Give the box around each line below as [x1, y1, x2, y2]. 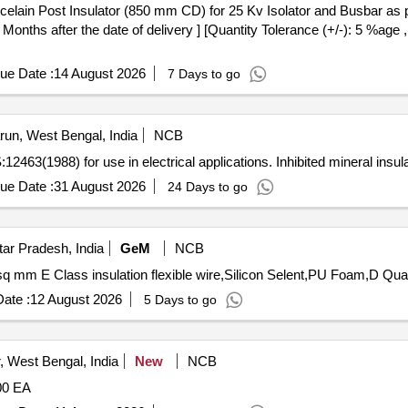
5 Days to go [143, 292, 217, 307]
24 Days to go [167, 179, 248, 194]
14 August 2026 [53, 66, 146, 81]
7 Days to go [167, 66, 240, 81]
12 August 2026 [29, 291, 122, 307]
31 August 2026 [53, 178, 146, 194]
